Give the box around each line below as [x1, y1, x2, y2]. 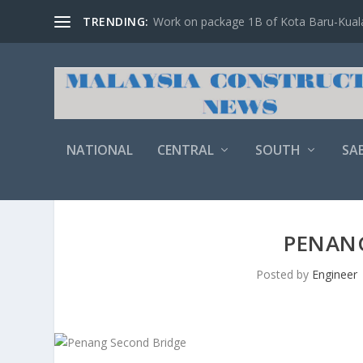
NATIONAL [66, 141, 134, 159]
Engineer [311, 267, 357, 283]
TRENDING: [83, 13, 149, 29]
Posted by [255, 267, 312, 283]
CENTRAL [157, 141, 215, 159]
